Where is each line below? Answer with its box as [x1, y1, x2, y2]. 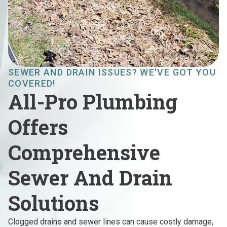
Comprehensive [8, 139, 160, 166]
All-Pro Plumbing [8, 88, 177, 116]
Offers [8, 113, 68, 141]
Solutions [8, 190, 99, 217]
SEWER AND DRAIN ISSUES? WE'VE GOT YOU [8, 67, 216, 78]
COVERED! [8, 78, 56, 89]
